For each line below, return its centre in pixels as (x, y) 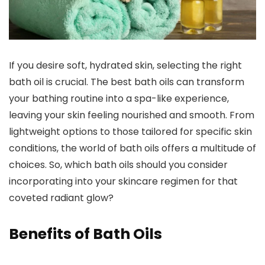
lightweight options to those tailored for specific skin (130, 132)
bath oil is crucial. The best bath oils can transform (127, 82)
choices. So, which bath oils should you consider (118, 165)
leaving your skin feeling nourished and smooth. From (132, 115)
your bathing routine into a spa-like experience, (119, 99)
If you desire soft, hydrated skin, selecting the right (125, 66)
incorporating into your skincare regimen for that (123, 182)
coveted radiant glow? (61, 198)
